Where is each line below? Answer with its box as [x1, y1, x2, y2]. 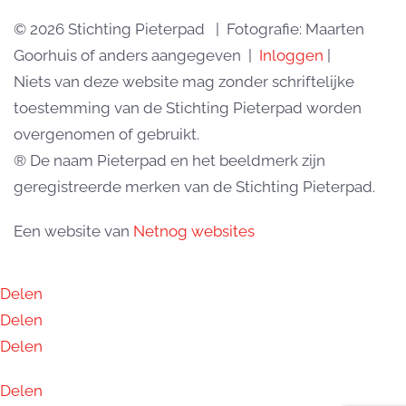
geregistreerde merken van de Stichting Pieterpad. [14, 178, 375, 196]
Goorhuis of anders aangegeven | [14, 46, 259, 64]
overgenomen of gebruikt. [14, 125, 199, 143]
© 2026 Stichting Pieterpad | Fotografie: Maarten [14, 20, 364, 38]
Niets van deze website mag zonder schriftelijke [14, 72, 354, 91]
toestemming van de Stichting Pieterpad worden [14, 99, 362, 117]
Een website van [14, 222, 133, 240]
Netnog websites [133, 222, 255, 240]
